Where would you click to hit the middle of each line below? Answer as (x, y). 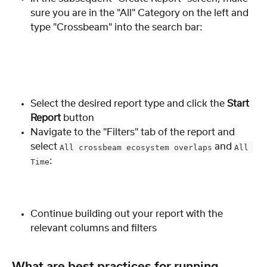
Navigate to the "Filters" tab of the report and (134, 133)
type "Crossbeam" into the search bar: (117, 27)
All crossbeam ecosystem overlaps (136, 147)
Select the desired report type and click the (129, 104)
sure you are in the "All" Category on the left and (141, 13)
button (77, 118)
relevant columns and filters (94, 228)
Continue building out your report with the (128, 214)
